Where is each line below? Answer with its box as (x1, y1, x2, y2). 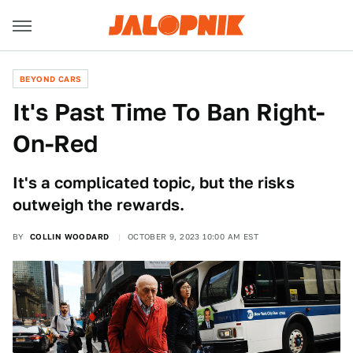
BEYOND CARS (20, 74, 82, 84)
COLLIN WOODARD (29, 232, 110, 241)
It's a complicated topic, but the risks (13, 173, 295, 192)
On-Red (13, 129, 98, 158)
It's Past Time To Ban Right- (13, 98, 325, 126)
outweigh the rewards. (13, 195, 184, 214)
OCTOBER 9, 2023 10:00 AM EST (127, 232, 259, 241)
